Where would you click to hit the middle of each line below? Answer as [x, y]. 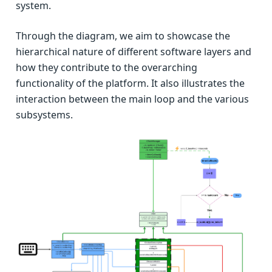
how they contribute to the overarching [106, 67]
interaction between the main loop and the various [132, 99]
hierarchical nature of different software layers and [133, 51]
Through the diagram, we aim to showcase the [123, 36]
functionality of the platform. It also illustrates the [130, 83]
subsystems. [44, 114]
